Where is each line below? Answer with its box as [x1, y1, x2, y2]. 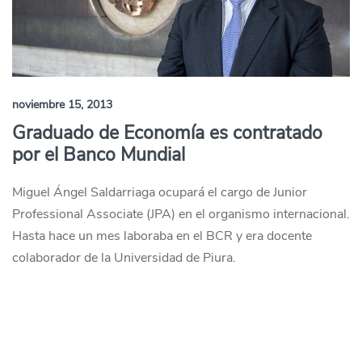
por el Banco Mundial [12, 142, 185, 167]
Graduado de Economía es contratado [12, 120, 322, 145]
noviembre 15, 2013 [12, 97, 112, 112]
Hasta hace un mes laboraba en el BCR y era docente [12, 227, 312, 245]
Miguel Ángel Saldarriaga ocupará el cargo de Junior [12, 183, 307, 201]
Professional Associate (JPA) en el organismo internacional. [12, 205, 350, 223]
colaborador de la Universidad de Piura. [12, 249, 236, 267]
